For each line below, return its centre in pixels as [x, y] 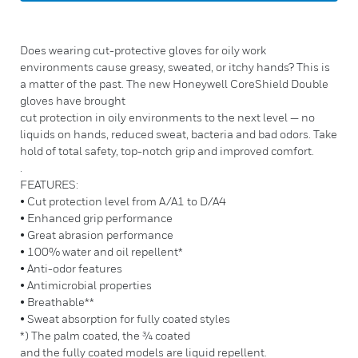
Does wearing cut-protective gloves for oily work [143, 50]
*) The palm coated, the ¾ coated [105, 335]
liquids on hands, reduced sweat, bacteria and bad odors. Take [179, 134]
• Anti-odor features [71, 268]
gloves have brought [73, 100]
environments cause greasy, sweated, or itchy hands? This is [175, 67]
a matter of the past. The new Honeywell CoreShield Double [174, 84]
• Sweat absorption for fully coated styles [125, 318]
